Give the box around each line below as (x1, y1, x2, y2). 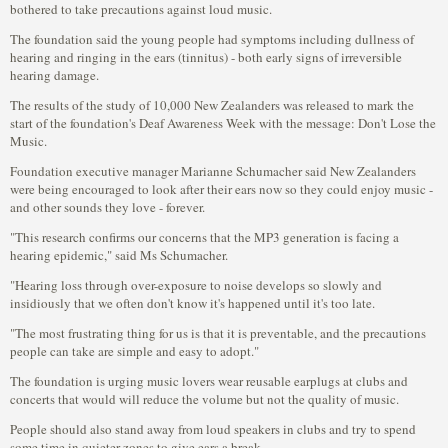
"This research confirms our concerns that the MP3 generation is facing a (10, 228, 399, 246)
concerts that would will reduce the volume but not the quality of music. (10, 390, 399, 408)
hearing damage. (10, 66, 99, 84)
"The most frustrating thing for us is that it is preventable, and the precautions (10, 324, 426, 342)
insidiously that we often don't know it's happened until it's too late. (10, 294, 375, 312)
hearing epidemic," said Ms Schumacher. (10, 246, 228, 264)
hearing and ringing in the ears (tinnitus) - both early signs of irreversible (10, 48, 402, 66)
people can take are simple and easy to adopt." (10, 342, 259, 360)
